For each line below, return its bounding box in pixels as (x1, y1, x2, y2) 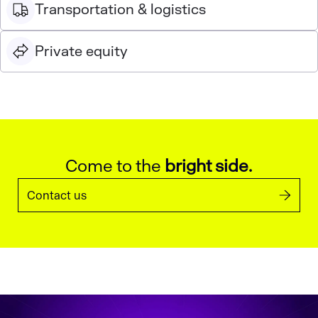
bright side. (165, 155, 253, 177)
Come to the (65, 155, 165, 177)
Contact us (27, 187, 87, 203)
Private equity (35, 42, 128, 60)
